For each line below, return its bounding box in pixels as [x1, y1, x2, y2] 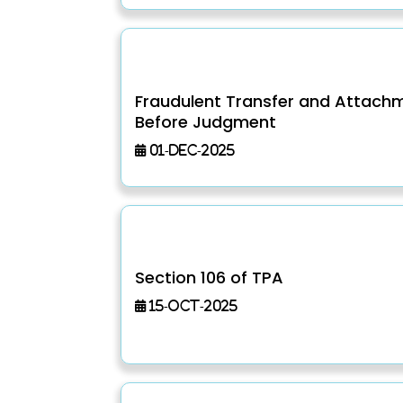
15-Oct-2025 [146, 299, 238, 313]
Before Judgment [135, 110, 277, 133]
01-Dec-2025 [146, 142, 236, 157]
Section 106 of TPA [135, 266, 284, 290]
